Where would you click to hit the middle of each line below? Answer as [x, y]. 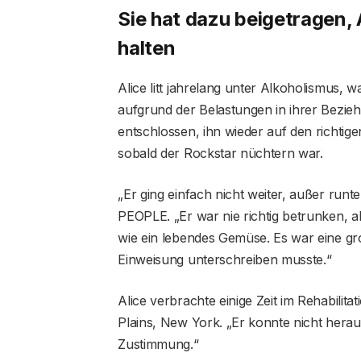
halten [147, 48]
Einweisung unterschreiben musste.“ [225, 260]
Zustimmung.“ [158, 344]
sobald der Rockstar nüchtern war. [220, 154]
